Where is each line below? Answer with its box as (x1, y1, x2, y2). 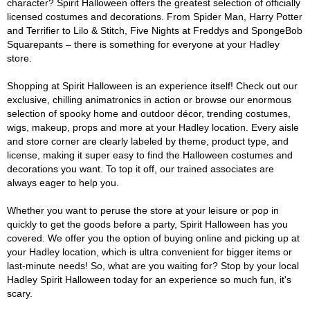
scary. (7, 288, 33, 299)
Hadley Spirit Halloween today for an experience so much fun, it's (7, 274, 291, 285)
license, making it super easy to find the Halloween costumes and (7, 149, 293, 161)
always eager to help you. (7, 177, 119, 188)
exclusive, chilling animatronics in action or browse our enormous (7, 94, 291, 105)
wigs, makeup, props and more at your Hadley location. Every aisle (7, 122, 299, 133)
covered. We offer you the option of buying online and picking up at (7, 232, 300, 244)
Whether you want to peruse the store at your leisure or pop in (7, 205, 279, 216)
